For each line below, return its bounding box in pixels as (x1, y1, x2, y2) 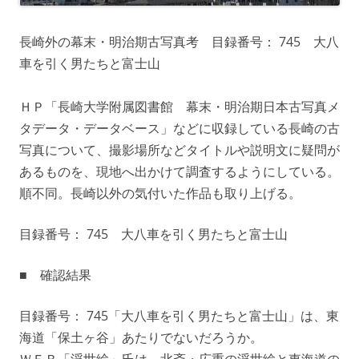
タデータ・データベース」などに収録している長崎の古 (19, 119, 340, 138)
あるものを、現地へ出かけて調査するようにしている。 (19, 163, 340, 181)
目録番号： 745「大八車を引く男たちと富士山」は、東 (19, 307, 339, 325)
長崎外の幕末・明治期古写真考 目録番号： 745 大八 (19, 33, 339, 51)
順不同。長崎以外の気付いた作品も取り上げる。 (19, 184, 301, 203)
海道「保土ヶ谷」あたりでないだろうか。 (19, 329, 263, 347)
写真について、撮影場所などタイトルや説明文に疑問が (19, 141, 340, 159)
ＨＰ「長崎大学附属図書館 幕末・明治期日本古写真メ (19, 98, 340, 116)
